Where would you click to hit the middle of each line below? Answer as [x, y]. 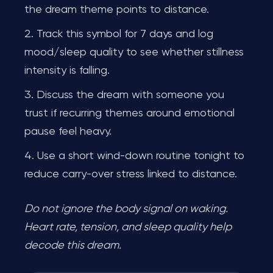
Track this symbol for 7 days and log [125, 34]
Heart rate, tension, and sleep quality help [128, 227]
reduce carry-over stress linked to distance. [131, 174]
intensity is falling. [67, 71]
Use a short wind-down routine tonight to [141, 156]
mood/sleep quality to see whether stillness [134, 52]
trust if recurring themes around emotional [129, 113]
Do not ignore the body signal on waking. [126, 209]
